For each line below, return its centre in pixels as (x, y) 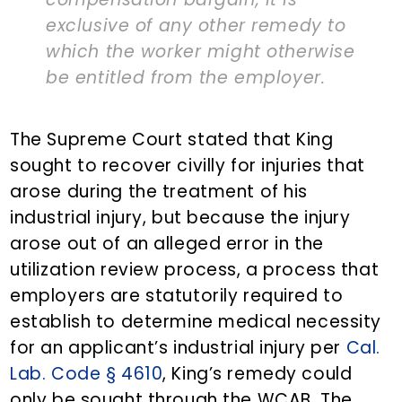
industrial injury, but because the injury (180, 218)
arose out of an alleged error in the (167, 244)
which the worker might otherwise (201, 52)
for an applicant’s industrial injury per (178, 348)
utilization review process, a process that (195, 270)
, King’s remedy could (258, 374)
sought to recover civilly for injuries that (188, 166)
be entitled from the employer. (186, 78)
